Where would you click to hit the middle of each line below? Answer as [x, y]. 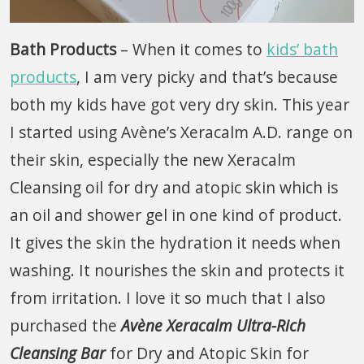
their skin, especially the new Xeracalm [153, 159]
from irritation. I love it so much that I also [168, 297]
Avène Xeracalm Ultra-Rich [211, 325]
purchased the [63, 325]
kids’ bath [302, 49]
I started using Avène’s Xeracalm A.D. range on [181, 132]
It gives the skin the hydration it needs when [175, 242]
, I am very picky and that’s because [207, 76]
